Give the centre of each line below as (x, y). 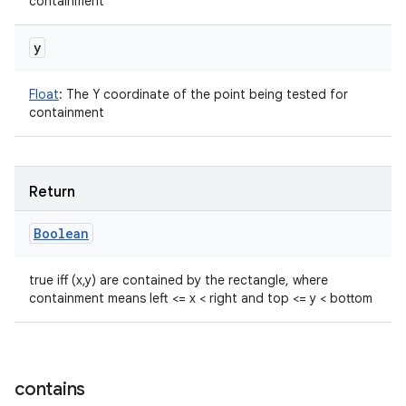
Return (52, 192)
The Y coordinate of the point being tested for (205, 94)
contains (50, 389)
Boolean (61, 233)
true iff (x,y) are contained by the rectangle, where (179, 280)
